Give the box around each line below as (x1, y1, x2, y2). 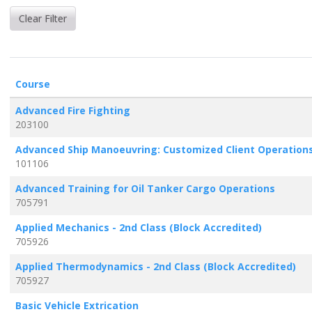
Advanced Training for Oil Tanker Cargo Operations (15, 181, 275, 195)
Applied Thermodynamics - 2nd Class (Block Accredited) (15, 259, 296, 273)
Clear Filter (18, 11, 67, 25)
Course (15, 77, 50, 91)
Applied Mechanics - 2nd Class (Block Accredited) (15, 220, 262, 234)
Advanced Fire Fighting (15, 103, 130, 117)
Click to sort (49, 76, 111, 90)
